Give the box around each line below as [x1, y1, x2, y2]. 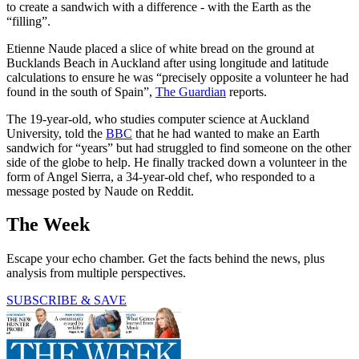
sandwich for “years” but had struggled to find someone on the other [6, 140, 351, 155]
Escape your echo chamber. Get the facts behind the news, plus [6, 252, 325, 266]
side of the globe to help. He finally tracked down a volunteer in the [6, 155, 347, 169]
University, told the [6, 126, 106, 140]
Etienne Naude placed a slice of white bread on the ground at [6, 41, 314, 55]
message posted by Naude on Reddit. [6, 184, 194, 198]
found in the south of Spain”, [6, 84, 155, 99]
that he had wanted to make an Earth [132, 126, 320, 140]
